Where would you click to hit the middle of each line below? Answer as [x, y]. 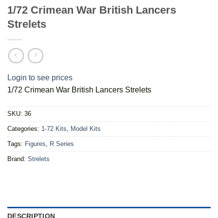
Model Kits [86, 128]
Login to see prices [40, 78]
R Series [62, 144]
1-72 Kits [54, 128]
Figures [35, 144]
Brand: [18, 159]
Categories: [24, 128]
